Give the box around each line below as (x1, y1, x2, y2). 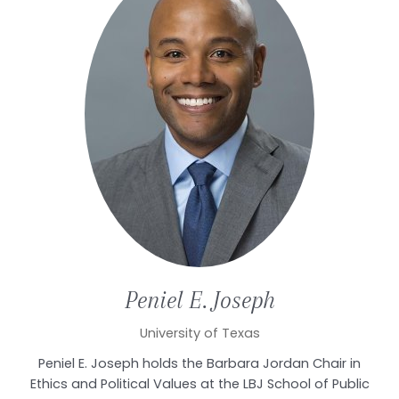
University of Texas (139, 323, 260, 342)
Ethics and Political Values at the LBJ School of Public (29, 374, 370, 393)
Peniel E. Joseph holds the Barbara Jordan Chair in (38, 354, 361, 372)
